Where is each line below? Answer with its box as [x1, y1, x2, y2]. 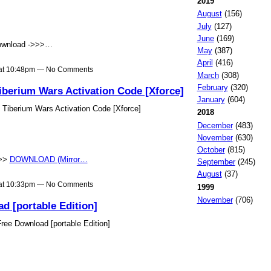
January [197, 95, 225, 105]
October [197, 145, 225, 154]
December [197, 120, 233, 130]
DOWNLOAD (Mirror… [9, 154, 88, 164]
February [197, 82, 228, 92]
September [197, 157, 235, 167]
